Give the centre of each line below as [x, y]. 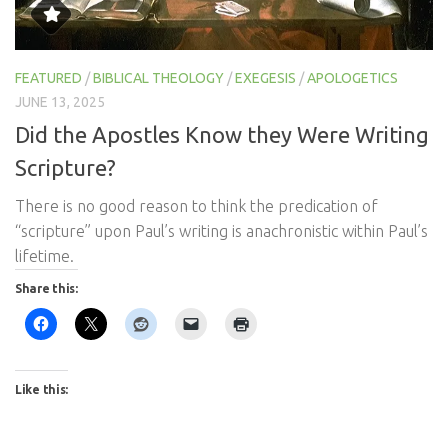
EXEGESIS [265, 77]
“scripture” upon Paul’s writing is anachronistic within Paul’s [221, 230]
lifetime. [44, 255]
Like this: [41, 389]
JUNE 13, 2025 [60, 101]
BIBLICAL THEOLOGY [158, 77]
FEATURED [48, 77]
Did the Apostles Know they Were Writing [222, 134]
